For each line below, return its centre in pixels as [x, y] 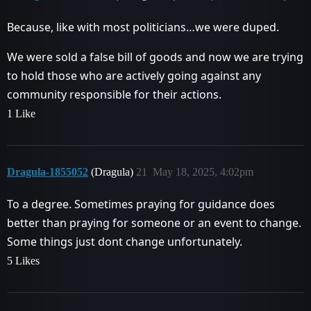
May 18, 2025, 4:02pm [203, 172]
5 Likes [23, 261]
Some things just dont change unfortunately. [125, 242]
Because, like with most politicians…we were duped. [143, 27]
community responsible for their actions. [114, 95]
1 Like [21, 114]
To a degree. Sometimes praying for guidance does [141, 204]
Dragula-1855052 [48, 172]
